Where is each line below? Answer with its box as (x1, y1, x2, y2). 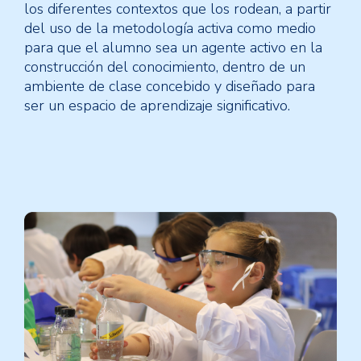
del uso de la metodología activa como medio (24, 19, 316, 39)
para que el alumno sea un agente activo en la (24, 38, 322, 58)
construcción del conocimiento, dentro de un (24, 57, 305, 77)
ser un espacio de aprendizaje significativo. (24, 96, 290, 116)
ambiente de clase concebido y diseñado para (24, 77, 315, 97)
